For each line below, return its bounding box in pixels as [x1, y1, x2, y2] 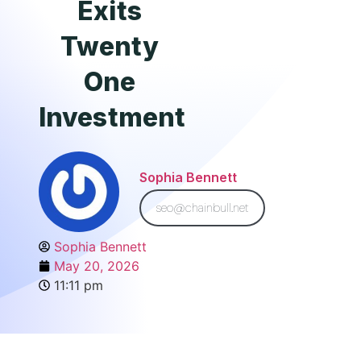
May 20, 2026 [54, 258, 139, 274]
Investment [39, 102, 186, 133]
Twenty [60, 31, 160, 62]
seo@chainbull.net [156, 199, 249, 216]
